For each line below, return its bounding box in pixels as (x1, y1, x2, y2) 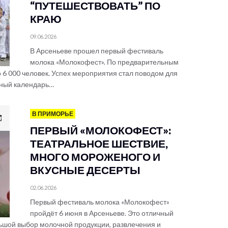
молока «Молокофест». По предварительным (30, 58, 179, 66)
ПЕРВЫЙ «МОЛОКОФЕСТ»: (30, 124, 171, 136)
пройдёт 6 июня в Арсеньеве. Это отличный (30, 209, 174, 217)
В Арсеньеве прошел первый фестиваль (30, 46, 163, 55)
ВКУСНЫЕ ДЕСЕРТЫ (30, 163, 140, 176)
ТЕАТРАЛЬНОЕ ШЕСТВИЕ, (30, 137, 168, 150)
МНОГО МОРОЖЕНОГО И (30, 150, 160, 163)
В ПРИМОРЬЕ (32, 110, 73, 118)
